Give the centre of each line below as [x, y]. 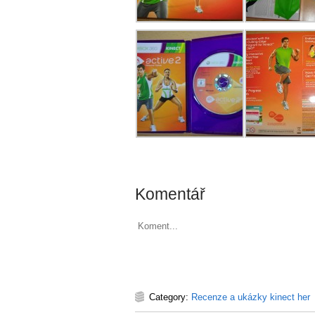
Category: [170, 297]
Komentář [170, 194]
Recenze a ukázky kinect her [251, 297]
